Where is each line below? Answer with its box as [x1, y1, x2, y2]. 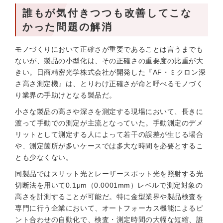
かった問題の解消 [22, 21, 113, 32]
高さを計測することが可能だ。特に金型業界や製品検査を [15, 193, 204, 201]
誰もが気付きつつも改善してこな [22, 7, 192, 18]
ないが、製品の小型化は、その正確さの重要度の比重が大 [15, 57, 204, 65]
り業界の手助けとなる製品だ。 [15, 91, 116, 99]
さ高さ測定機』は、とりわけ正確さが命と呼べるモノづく [15, 80, 204, 88]
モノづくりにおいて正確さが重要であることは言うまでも [15, 45, 204, 53]
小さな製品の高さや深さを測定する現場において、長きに [15, 108, 204, 115]
